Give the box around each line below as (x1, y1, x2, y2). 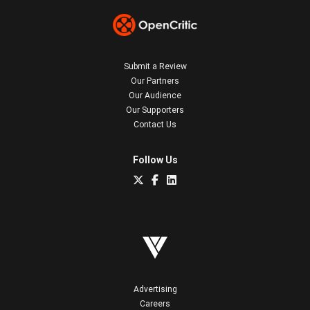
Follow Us (132, 153, 178, 166)
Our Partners (131, 75, 179, 86)
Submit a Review (123, 60, 187, 71)
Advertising (133, 283, 177, 294)
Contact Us (134, 118, 176, 129)
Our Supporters (126, 104, 184, 115)
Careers (140, 298, 170, 309)
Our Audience (129, 89, 181, 100)
